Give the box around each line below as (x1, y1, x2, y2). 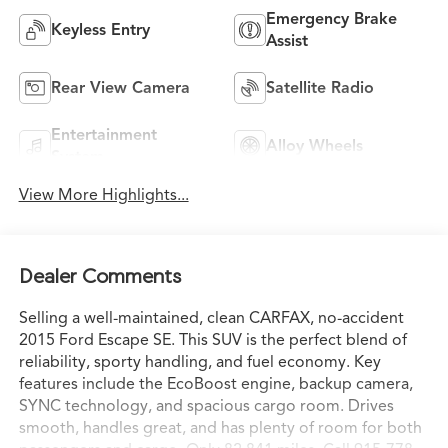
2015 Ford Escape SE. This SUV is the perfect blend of (18, 330, 407, 351)
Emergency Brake (266, 8, 397, 29)
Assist (266, 30, 308, 51)
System (50, 146, 104, 167)
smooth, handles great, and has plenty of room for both (18, 418, 422, 439)
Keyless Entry (50, 19, 150, 40)
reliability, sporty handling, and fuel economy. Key (18, 352, 381, 373)
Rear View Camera (50, 77, 190, 98)
